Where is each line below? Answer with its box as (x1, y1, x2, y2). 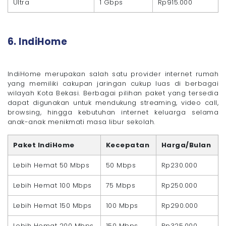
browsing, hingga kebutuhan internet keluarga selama (8, 107, 218, 117)
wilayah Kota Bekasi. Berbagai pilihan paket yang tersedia (8, 88, 218, 98)
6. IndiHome (8, 34, 68, 48)
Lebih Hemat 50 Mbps (13, 160, 90, 170)
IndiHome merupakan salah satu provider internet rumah (8, 69, 218, 79)
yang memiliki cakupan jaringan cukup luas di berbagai (8, 78, 218, 88)
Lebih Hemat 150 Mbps (13, 200, 92, 210)
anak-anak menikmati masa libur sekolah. (8, 117, 155, 127)
